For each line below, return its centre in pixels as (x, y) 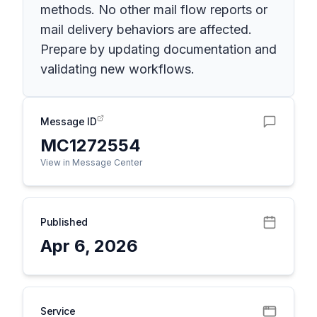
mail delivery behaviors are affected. (146, 29)
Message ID (69, 121)
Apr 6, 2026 (89, 246)
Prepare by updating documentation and (158, 49)
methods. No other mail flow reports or (154, 10)
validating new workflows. (117, 69)
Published (64, 222)
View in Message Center (91, 162)
